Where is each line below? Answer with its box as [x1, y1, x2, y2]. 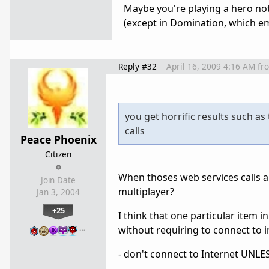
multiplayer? [118, 184, 174, 198]
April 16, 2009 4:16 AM [166, 60, 255, 72]
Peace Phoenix [20, 131, 97, 147]
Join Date [41, 174, 76, 186]
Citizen [45, 148, 71, 160]
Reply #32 [118, 60, 157, 72]
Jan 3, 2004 [37, 186, 80, 198]
